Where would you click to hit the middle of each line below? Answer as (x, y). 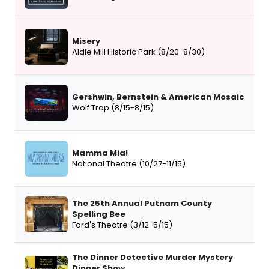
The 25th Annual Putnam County (142, 204)
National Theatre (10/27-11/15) (129, 164)
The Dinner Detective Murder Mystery (153, 258)
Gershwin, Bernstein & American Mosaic (158, 97)
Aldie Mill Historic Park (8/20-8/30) (138, 52)
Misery (86, 41)
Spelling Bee (99, 214)
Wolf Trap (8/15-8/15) (113, 108)
